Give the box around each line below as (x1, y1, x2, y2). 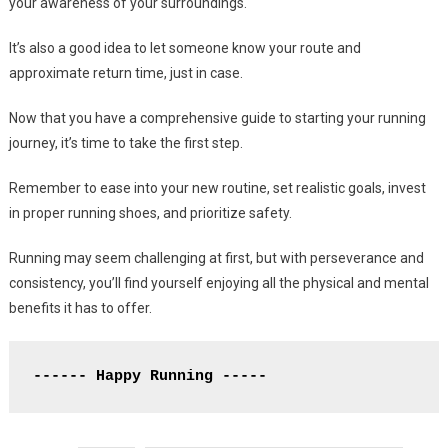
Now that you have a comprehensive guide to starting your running (8, 110, 426, 127)
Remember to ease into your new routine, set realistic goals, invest (8, 180, 426, 197)
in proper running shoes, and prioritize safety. (8, 205, 292, 222)
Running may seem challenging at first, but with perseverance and (8, 250, 424, 267)
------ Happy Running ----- (32, 368, 267, 386)
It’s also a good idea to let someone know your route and (8, 40, 361, 57)
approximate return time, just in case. (8, 65, 243, 82)
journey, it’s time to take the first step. (8, 135, 243, 152)
